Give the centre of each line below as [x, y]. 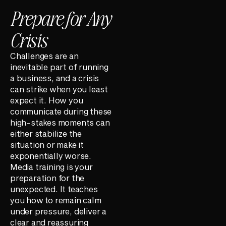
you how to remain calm [56, 200]
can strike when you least [59, 89]
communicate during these [61, 111]
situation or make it [47, 144]
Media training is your [51, 166]
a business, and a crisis [55, 78]
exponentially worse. [51, 155]
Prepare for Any [61, 17]
